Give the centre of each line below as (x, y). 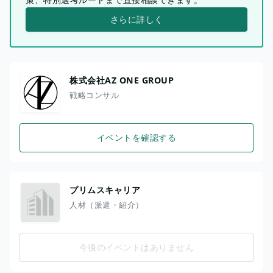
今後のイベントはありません (136, 247)
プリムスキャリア (105, 190)
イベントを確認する (136, 138)
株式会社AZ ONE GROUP (122, 80)
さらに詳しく (136, 19)
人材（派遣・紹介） (107, 204)
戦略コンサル (94, 95)
